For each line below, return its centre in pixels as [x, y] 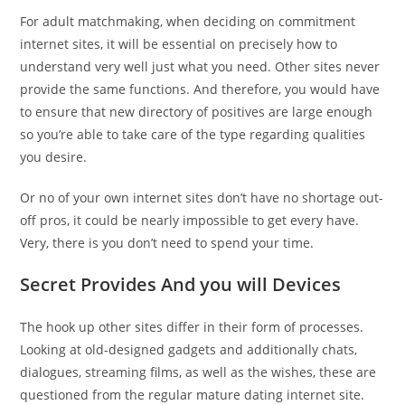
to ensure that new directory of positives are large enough [197, 112]
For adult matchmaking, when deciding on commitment [188, 22]
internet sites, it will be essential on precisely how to [179, 44]
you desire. [54, 157]
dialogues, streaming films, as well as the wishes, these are [198, 372]
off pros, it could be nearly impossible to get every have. [190, 221]
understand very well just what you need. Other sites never [200, 67]
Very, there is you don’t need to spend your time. [167, 243]
